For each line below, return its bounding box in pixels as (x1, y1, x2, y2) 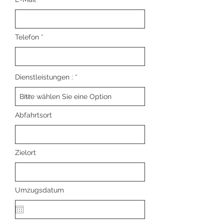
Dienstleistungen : (15, 73, 73, 81)
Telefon (15, 33, 39, 41)
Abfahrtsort (15, 111, 52, 119)
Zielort (15, 148, 36, 156)
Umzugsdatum (15, 186, 64, 194)
